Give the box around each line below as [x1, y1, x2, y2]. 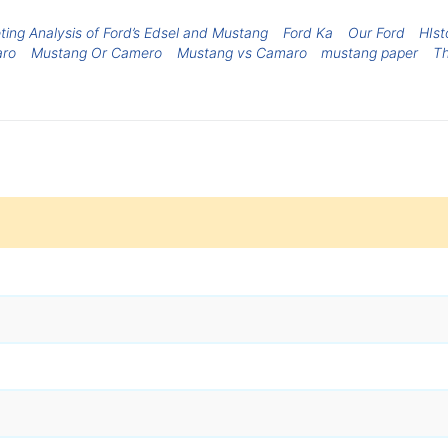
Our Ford [347, 23, 405, 41]
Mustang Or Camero [31, 43, 163, 61]
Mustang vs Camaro [176, 43, 307, 61]
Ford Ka [283, 23, 334, 41]
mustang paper [321, 43, 419, 61]
